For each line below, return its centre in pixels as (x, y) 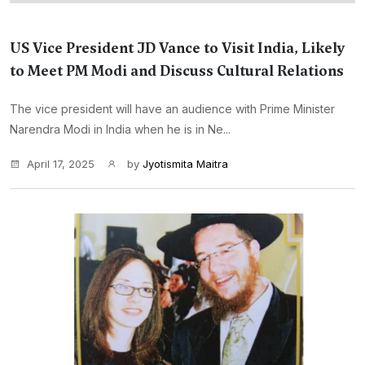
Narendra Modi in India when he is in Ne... (120, 129)
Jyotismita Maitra (185, 164)
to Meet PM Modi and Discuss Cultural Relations (177, 71)
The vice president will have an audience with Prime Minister (172, 109)
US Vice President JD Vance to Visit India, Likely (178, 48)
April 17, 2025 (61, 164)
